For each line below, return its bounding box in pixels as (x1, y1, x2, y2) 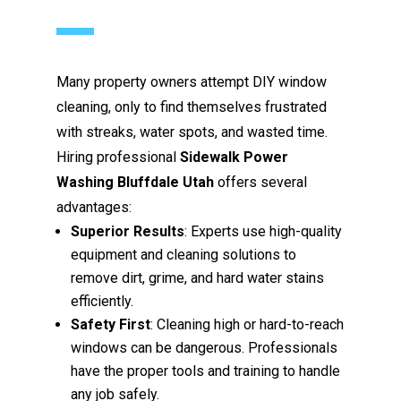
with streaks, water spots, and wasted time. (56, 123, 328, 141)
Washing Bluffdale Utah (56, 173, 215, 191)
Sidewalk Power (180, 148, 289, 166)
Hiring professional (56, 148, 181, 166)
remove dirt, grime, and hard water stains (71, 269, 325, 286)
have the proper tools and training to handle (71, 362, 341, 380)
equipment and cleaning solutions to (71, 245, 297, 263)
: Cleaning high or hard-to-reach (150, 315, 345, 333)
